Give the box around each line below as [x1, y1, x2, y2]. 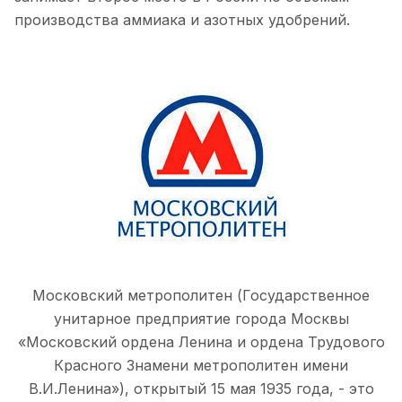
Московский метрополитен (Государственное [32, 286, 370, 304]
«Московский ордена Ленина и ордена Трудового [17, 333, 385, 351]
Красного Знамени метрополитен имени [54, 356, 348, 374]
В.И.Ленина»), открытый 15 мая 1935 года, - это [28, 380, 374, 398]
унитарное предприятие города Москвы [53, 310, 349, 328]
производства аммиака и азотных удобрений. [14, 11, 350, 29]
